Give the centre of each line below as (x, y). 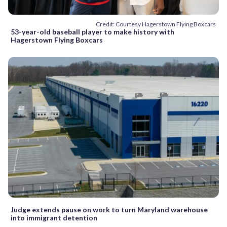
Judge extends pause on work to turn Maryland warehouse (109, 209)
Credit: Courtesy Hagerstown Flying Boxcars (156, 24)
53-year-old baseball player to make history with (92, 32)
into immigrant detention (54, 217)
